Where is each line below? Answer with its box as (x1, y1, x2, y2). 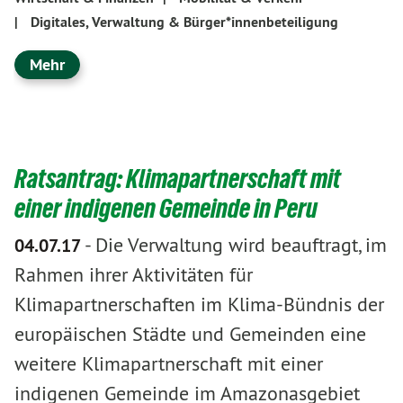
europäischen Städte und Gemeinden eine (14, 321, 366, 346)
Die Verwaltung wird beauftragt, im (95, 232, 387, 257)
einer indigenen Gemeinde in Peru (14, 193, 318, 223)
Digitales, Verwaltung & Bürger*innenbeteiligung (31, 12, 338, 31)
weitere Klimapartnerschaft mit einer (14, 351, 323, 376)
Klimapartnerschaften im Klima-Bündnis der (14, 291, 384, 317)
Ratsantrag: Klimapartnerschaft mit (14, 164, 341, 193)
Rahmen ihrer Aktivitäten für (14, 262, 253, 287)
